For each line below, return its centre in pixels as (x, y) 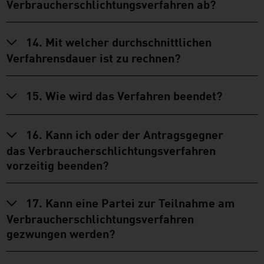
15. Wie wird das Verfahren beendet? (124, 95)
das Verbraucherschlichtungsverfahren (111, 149)
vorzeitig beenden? (57, 164)
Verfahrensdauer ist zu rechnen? (93, 57)
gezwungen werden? (61, 232)
